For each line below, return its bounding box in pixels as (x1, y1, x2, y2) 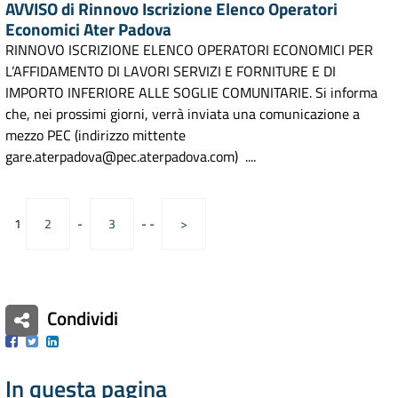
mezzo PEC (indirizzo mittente (5, 124, 186, 146)
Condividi (47, 304, 118, 333)
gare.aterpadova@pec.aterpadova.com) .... (5, 146, 256, 167)
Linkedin (59, 333, 109, 348)
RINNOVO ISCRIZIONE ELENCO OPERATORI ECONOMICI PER (5, 39, 373, 60)
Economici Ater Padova (5, 16, 171, 42)
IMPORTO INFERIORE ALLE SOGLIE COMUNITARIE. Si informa (5, 82, 378, 103)
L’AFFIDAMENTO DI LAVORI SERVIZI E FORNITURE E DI (5, 60, 336, 82)
